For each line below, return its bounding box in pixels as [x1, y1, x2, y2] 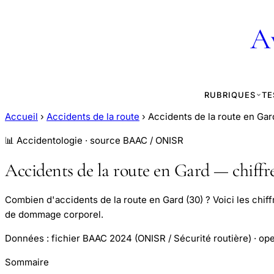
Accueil [5, 111, 38, 122]
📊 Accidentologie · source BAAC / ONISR [5, 135, 183, 146]
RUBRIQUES [204, 90, 256, 100]
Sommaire [5, 256, 49, 268]
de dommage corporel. [5, 209, 103, 221]
